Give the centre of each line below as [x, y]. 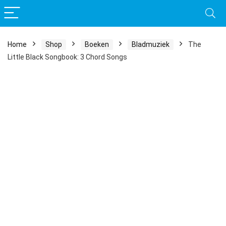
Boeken [97, 44]
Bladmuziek [151, 44]
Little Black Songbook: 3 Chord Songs [67, 57]
